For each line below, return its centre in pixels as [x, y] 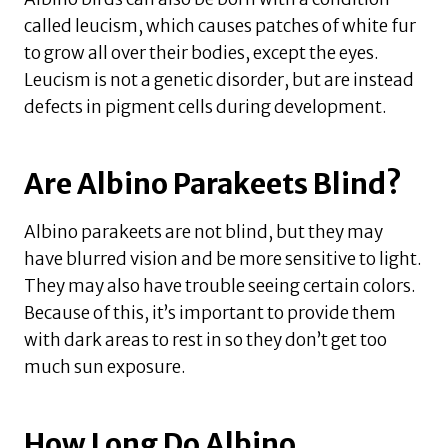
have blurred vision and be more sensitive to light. [223, 258]
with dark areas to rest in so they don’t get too [205, 339]
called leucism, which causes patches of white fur [220, 25]
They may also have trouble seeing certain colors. [220, 285]
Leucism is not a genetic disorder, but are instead [219, 79]
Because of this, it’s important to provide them [210, 312]
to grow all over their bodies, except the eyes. [201, 52]
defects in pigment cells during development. [205, 106]
